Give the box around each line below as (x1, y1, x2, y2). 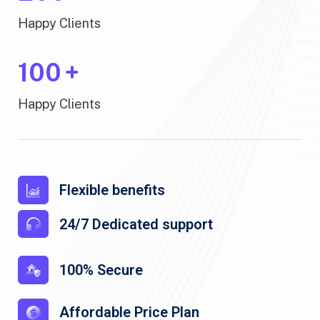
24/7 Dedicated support (59, 215, 213, 233)
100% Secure (59, 261, 143, 279)
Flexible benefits (59, 181, 165, 199)
